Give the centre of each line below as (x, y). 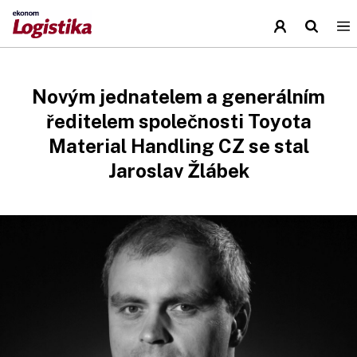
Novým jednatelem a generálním (178, 96)
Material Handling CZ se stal (178, 146)
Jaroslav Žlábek (178, 171)
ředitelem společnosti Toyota (178, 121)
